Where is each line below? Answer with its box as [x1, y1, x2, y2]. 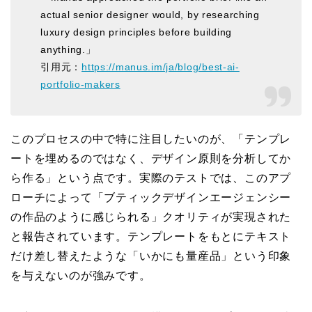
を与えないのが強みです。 [10, 270, 151, 282]
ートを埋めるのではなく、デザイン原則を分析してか [10, 153, 292, 165]
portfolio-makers [40, 78, 120, 90]
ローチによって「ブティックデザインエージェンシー [10, 192, 292, 204]
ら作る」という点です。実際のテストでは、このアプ [10, 172, 292, 185]
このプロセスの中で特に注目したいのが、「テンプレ [10, 133, 292, 146]
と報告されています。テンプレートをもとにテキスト [10, 231, 292, 243]
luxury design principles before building [40, 26, 232, 38]
